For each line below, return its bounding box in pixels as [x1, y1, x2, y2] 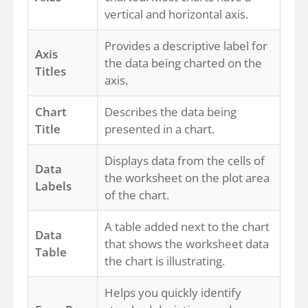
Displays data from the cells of [104, 153, 265, 168]
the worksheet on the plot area [104, 170, 269, 186]
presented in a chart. [104, 121, 214, 137]
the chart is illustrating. [104, 253, 225, 269]
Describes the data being [104, 104, 236, 120]
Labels [35, 178, 71, 194]
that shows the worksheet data [104, 236, 269, 252]
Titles [35, 63, 66, 79]
